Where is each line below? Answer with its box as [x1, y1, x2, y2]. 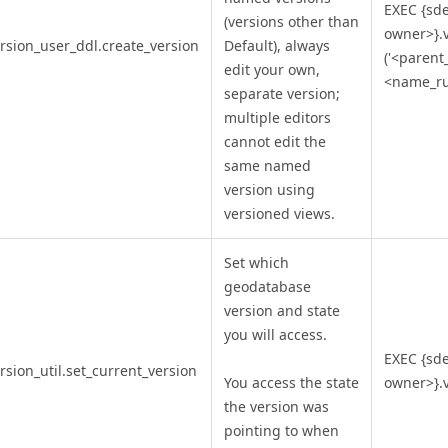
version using [224, 180, 315, 200]
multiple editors [224, 108, 331, 128]
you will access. [224, 325, 327, 345]
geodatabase [224, 277, 311, 297]
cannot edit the [224, 132, 326, 152]
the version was [224, 397, 329, 417]
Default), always [224, 36, 330, 56]
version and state [224, 301, 340, 321]
